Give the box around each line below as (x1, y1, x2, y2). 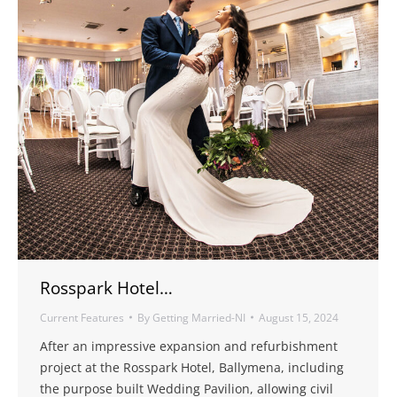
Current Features (40, 309, 124, 325)
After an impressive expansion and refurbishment (40, 337, 338, 354)
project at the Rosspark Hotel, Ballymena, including (40, 358, 344, 376)
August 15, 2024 (259, 309, 339, 325)
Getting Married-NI (152, 309, 245, 325)
